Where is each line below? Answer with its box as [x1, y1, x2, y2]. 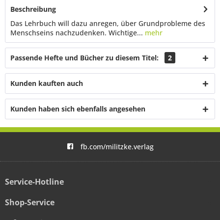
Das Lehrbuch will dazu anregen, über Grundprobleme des [10, 19, 205, 28]
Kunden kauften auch [10, 79, 83, 88]
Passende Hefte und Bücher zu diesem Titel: [10, 53, 161, 62]
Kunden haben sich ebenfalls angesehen [10, 104, 145, 113]
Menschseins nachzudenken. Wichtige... [10, 28, 143, 37]
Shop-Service [5, 197, 55, 208]
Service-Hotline [5, 176, 64, 187]
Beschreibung [10, 4, 56, 14]
